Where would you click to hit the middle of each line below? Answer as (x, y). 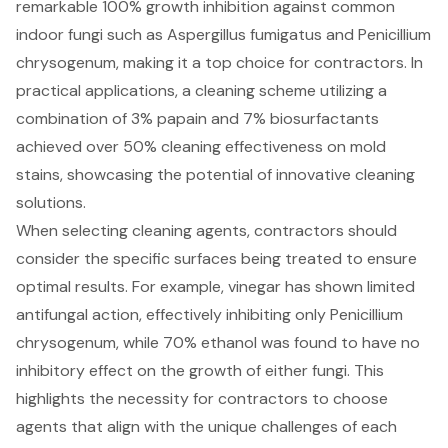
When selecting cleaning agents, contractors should (206, 231)
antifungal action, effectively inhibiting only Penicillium (209, 315)
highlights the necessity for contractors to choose (202, 399)
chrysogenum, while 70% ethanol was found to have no (218, 343)
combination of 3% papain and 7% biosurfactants (197, 119)
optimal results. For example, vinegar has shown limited (215, 287)
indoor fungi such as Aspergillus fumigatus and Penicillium (223, 35)
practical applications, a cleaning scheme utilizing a (201, 91)
